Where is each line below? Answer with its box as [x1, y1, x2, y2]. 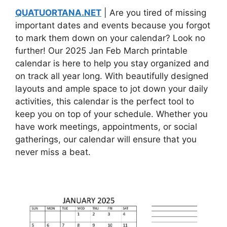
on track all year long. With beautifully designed [15, 70, 209, 81]
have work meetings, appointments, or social [15, 121, 197, 132]
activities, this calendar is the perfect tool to [15, 96, 194, 106]
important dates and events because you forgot [15, 20, 210, 30]
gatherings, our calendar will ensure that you [15, 134, 197, 144]
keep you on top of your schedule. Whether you [15, 108, 208, 119]
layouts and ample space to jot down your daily [15, 83, 208, 94]
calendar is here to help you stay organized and [15, 58, 209, 68]
